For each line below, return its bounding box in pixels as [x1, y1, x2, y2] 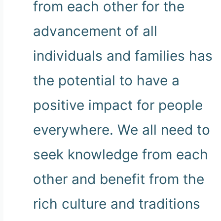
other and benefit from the [33, 170, 204, 187]
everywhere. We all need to [33, 121, 210, 138]
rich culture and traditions [33, 195, 200, 212]
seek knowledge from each [33, 146, 208, 163]
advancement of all [33, 22, 157, 39]
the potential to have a [33, 72, 180, 89]
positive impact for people [33, 96, 203, 113]
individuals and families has [33, 47, 213, 64]
